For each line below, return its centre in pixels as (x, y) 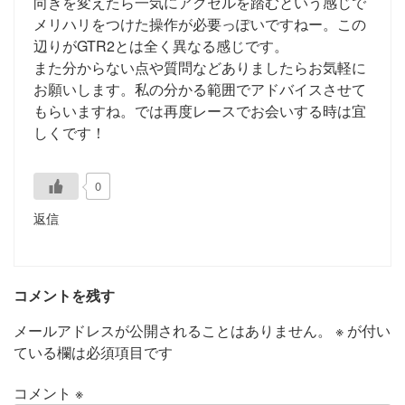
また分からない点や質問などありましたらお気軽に (200, 67)
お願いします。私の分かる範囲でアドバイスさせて (200, 89)
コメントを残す (64, 295)
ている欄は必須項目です (93, 353)
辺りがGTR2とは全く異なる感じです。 (161, 45)
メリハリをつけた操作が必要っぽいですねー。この (200, 24)
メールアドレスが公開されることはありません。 (173, 331)
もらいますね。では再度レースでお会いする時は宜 (200, 110)
